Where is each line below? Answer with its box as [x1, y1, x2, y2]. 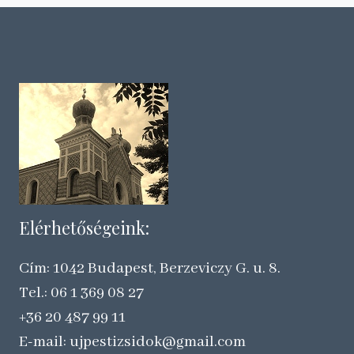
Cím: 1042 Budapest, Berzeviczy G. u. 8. [19, 259, 281, 279]
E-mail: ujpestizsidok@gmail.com [19, 333, 246, 352]
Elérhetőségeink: [19, 216, 149, 239]
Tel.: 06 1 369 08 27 [19, 284, 144, 303]
